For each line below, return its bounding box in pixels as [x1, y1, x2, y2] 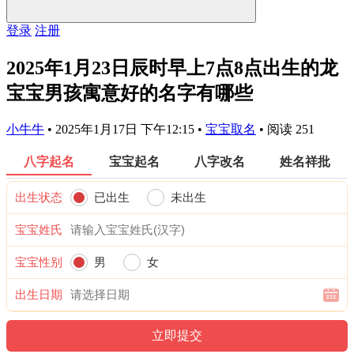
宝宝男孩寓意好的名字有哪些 [6, 82, 253, 104]
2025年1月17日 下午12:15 [55, 122, 198, 136]
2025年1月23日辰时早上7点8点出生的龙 [6, 57, 338, 78]
